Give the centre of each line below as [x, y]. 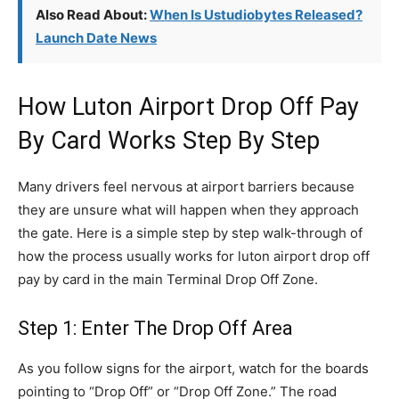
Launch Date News [96, 38]
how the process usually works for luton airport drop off [194, 256]
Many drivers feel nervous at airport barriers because [186, 187]
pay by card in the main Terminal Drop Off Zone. [168, 279]
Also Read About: [93, 15]
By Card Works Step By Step [169, 141]
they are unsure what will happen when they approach [188, 210]
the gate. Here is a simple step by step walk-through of [190, 233]
